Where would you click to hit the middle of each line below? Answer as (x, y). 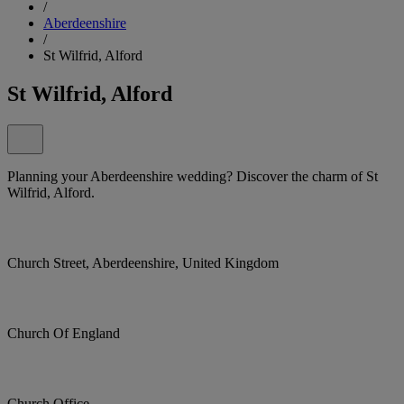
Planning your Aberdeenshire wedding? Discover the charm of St (193, 176)
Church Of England (64, 333)
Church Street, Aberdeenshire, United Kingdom (143, 262)
